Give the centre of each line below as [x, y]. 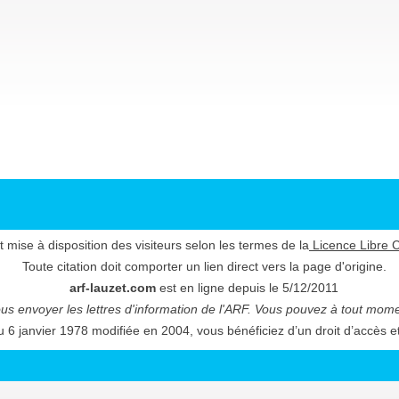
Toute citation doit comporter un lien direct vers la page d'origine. [204, 266]
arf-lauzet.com [113, 287]
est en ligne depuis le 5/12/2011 [247, 287]
